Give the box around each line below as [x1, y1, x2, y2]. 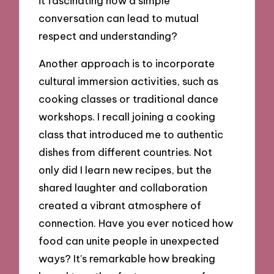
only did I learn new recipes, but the [39, 163, 212, 176]
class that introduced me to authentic [39, 127, 224, 141]
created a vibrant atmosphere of [39, 198, 202, 212]
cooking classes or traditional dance [39, 92, 219, 105]
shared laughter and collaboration [39, 180, 208, 194]
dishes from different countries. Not [39, 145, 213, 158]
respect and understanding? [39, 29, 178, 43]
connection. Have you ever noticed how [39, 216, 234, 229]
